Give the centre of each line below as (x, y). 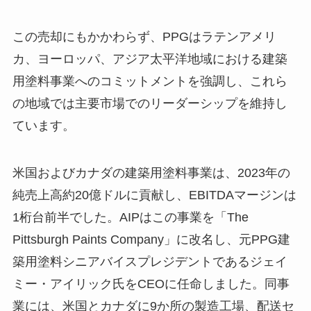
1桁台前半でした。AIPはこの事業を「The (130, 217)
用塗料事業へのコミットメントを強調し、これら (150, 81)
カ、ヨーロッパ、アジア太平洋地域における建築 (150, 59)
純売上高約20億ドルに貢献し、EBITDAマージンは (154, 195)
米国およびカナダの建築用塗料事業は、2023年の (151, 173)
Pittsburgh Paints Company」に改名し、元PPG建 (151, 239)
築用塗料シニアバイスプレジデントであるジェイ (150, 261)
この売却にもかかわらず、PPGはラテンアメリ (144, 36)
